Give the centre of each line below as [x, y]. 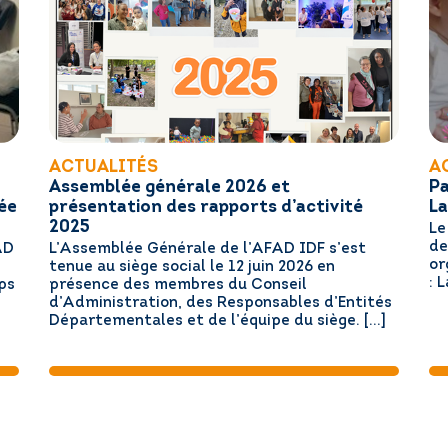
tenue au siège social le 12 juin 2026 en [191, 268]
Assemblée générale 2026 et [169, 187]
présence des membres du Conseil [177, 286]
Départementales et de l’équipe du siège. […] [217, 322]
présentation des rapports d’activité [205, 207]
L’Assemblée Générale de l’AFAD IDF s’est [207, 250]
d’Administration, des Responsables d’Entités [220, 304]
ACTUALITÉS [103, 167]
